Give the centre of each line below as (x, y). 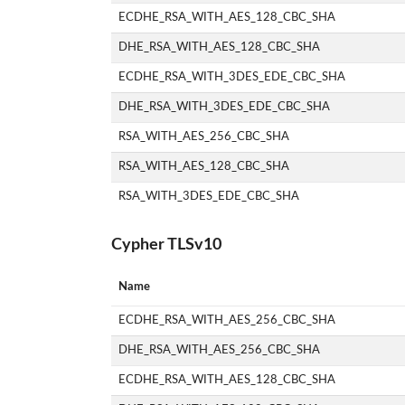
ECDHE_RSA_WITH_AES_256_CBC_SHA (227, 320)
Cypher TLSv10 (166, 245)
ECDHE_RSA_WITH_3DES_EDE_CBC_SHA (232, 77)
